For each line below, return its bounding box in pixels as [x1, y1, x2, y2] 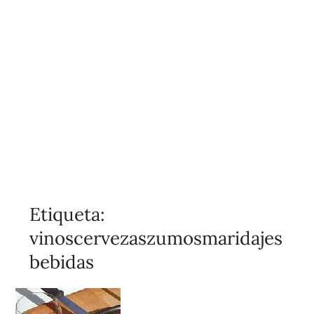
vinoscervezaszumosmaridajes [29, 226, 283, 250]
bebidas [29, 250, 95, 273]
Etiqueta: [29, 202, 106, 226]
